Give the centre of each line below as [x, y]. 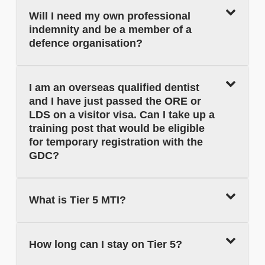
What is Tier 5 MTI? [77, 200]
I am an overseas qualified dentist [114, 88]
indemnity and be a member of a [110, 30]
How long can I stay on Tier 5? [106, 245]
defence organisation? [86, 43]
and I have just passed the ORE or [115, 101]
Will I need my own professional [110, 16]
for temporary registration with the [116, 142]
